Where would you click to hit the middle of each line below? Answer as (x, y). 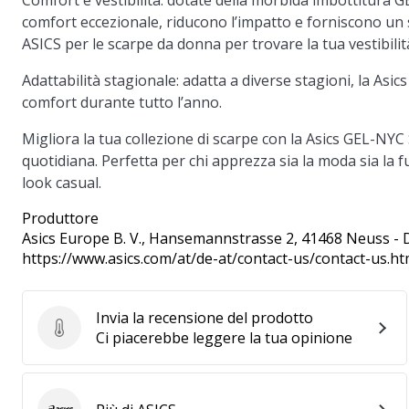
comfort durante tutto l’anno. (122, 102)
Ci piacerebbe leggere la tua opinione (224, 338)
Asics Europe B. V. (82, 238)
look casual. (62, 183)
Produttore (60, 218)
